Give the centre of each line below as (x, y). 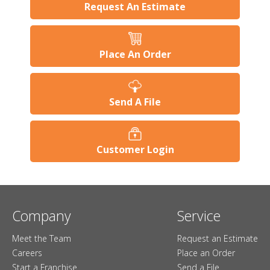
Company (42, 215)
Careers (27, 253)
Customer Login (135, 149)
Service (199, 215)
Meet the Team (42, 238)
